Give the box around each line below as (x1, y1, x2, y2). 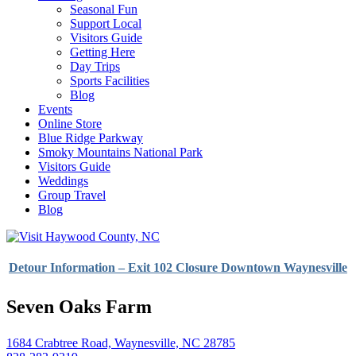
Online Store (38, 117, 102, 130)
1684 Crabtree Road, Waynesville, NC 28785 (6, 336, 235, 350)
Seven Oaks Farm (6, 296, 152, 317)
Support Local (70, 17, 141, 30)
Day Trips (70, 60, 120, 73)
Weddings (38, 174, 88, 188)
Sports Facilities (70, 74, 149, 87)
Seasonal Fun (70, 2, 137, 16)
